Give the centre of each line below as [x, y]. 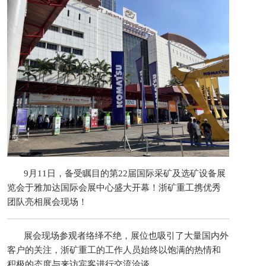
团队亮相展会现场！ [47, 202]
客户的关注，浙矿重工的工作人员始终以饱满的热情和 [114, 250]
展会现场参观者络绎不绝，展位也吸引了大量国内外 [126, 235]
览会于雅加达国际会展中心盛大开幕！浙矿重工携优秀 [114, 187]
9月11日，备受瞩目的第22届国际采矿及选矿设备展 [125, 173]
